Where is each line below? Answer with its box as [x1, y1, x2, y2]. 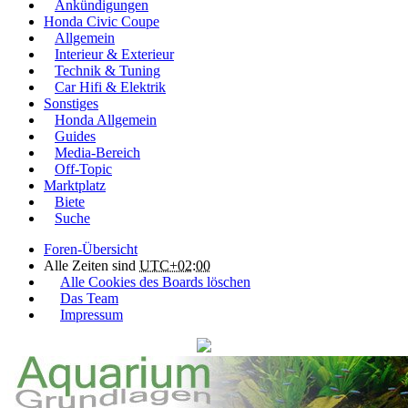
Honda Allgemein [55, 112, 157, 128]
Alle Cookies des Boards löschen [60, 274, 250, 291]
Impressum [60, 307, 123, 323]
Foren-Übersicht [44, 241, 138, 258]
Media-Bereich [55, 145, 140, 161]
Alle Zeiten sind [44, 258, 139, 274]
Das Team [60, 291, 118, 307]
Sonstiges [44, 96, 98, 112]
